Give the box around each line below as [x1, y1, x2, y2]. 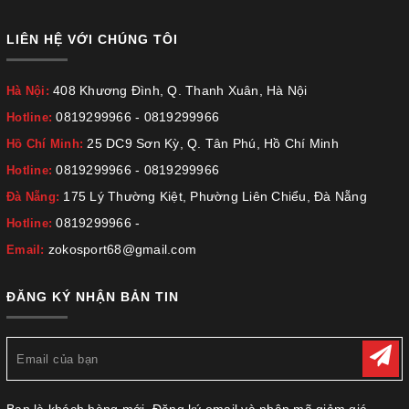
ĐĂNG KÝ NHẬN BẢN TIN [6, 289, 179, 305]
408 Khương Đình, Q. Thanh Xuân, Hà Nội [53, 83, 308, 99]
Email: [6, 243, 48, 257]
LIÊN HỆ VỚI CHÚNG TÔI [6, 32, 178, 47]
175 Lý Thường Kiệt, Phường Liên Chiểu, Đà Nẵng [63, 189, 367, 204]
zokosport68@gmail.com [47, 242, 196, 257]
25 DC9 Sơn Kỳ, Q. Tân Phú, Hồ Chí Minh [87, 136, 339, 152]
